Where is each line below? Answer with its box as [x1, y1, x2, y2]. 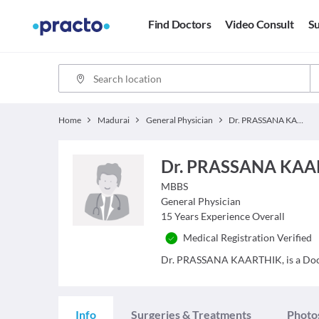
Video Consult [225, 17, 294, 31]
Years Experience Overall [174, 210, 286, 222]
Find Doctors [148, 17, 211, 31]
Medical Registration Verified [183, 231, 313, 244]
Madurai [97, 115, 130, 125]
